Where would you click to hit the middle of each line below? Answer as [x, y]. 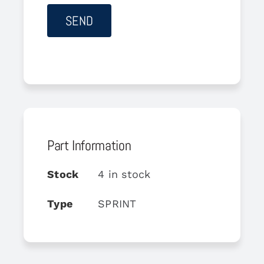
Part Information [89, 145]
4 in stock [124, 174]
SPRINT [117, 203]
